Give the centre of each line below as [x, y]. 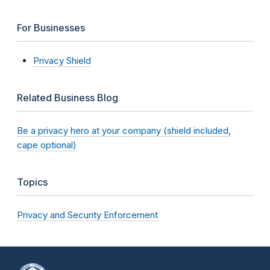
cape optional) [47, 145]
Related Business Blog [67, 97]
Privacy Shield [62, 60]
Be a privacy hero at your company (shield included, [124, 130]
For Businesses [51, 27]
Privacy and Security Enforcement [87, 215]
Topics [32, 182]
